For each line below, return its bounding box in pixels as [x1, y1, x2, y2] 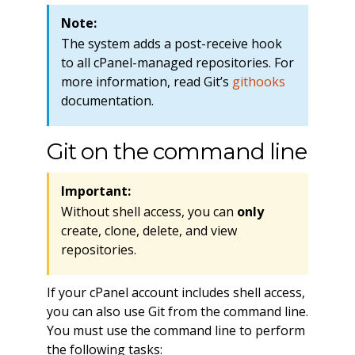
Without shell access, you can [60, 203, 237, 221]
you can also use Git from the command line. [46, 303, 308, 321]
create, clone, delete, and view [60, 222, 237, 240]
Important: [60, 182, 131, 200]
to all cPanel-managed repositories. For [60, 54, 294, 72]
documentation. [60, 92, 154, 110]
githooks [231, 73, 285, 91]
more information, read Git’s [60, 73, 232, 91]
